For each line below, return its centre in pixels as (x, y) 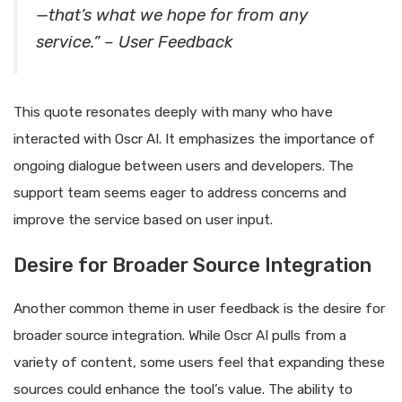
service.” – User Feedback (135, 42)
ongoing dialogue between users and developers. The (184, 166)
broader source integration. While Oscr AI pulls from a (180, 335)
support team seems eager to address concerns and (180, 192)
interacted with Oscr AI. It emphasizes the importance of (194, 139)
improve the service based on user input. (143, 219)
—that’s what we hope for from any (172, 15)
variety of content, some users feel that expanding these (199, 362)
